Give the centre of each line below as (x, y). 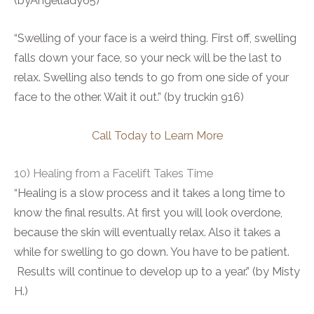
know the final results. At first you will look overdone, (148, 212)
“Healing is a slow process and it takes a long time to (150, 193)
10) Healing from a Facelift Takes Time (114, 173)
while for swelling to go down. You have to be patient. (152, 252)
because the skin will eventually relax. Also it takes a (147, 232)
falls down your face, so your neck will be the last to (148, 58)
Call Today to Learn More (157, 135)
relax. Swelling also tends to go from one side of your (151, 78)
